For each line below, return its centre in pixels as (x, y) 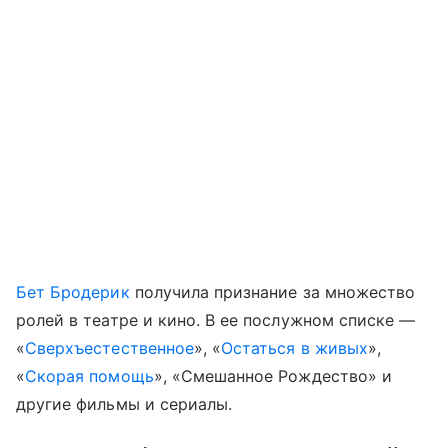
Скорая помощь (89, 375)
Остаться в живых (294, 347)
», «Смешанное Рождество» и (272, 375)
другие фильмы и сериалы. (124, 403)
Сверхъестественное (109, 347)
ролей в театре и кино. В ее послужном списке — (216, 319)
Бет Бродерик (73, 291)
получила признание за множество (272, 291)
